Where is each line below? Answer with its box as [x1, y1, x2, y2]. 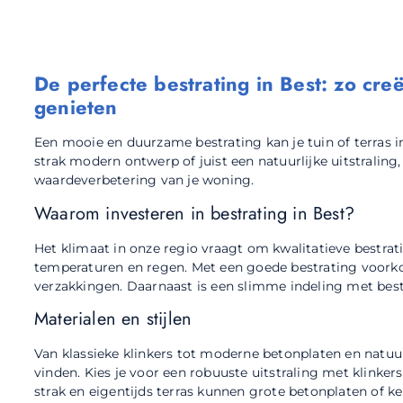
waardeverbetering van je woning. [34, 172, 255, 189]
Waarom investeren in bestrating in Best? [34, 200, 354, 227]
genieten [34, 93, 118, 122]
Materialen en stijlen [34, 305, 193, 332]
